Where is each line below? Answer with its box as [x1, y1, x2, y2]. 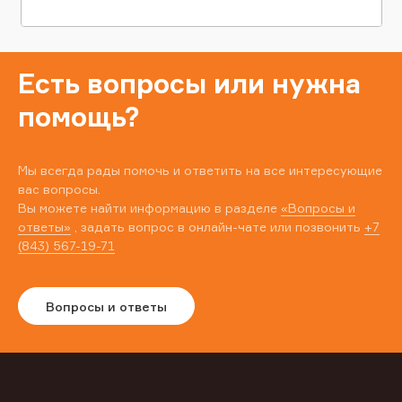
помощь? [18, 100, 140, 134]
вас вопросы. [18, 181, 100, 197]
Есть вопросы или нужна [18, 67, 361, 100]
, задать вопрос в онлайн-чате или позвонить [71, 219, 364, 235]
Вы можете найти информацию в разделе [18, 200, 281, 216]
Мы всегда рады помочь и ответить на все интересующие [18, 162, 382, 179]
